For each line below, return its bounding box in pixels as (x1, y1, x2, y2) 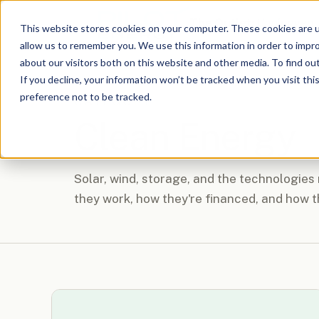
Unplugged (256, 15, 314, 30)
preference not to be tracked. (20, 90, 152, 103)
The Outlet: (189, 15, 257, 30)
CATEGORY (74, 94, 152, 108)
